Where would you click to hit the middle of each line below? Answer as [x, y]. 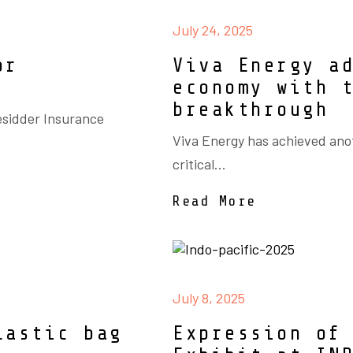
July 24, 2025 [213, 30]
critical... [199, 164]
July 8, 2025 [209, 298]
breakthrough [251, 110]
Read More [215, 201]
